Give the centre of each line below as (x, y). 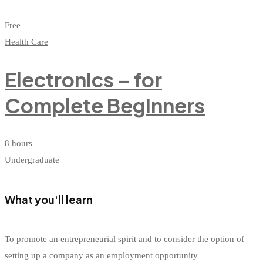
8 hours (18, 143)
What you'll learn (49, 199)
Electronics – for (83, 79)
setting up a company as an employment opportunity (101, 255)
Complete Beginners (105, 105)
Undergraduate (32, 159)
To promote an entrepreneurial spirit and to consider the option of (124, 239)
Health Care (26, 42)
